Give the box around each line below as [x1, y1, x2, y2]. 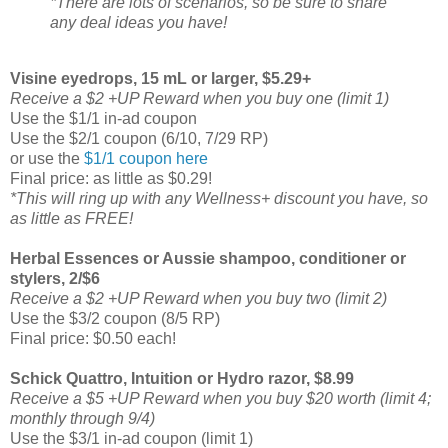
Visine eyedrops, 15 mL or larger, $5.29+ [10, 69, 311, 87]
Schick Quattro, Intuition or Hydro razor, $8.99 [10, 369, 354, 387]
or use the [10, 149, 84, 167]
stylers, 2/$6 [10, 269, 100, 287]
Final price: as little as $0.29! [10, 169, 212, 187]
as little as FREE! [10, 209, 133, 227]
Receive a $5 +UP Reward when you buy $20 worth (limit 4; [10, 389, 431, 407]
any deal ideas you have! [50, 14, 227, 32]
